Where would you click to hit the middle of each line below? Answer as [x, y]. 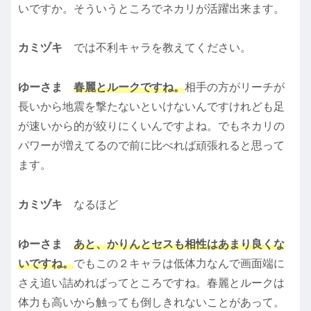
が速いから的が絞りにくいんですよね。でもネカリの [151, 126]
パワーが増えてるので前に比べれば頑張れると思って [151, 146]
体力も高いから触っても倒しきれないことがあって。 [151, 302]
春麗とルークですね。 [129, 87]
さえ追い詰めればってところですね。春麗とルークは [151, 283]
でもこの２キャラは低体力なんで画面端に [179, 263]
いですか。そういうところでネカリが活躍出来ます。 [151, 8]
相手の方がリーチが [235, 87]
